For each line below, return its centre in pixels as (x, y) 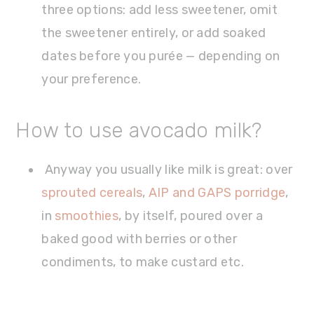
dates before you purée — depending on (161, 56)
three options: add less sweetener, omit (160, 10)
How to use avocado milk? (139, 131)
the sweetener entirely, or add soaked (154, 33)
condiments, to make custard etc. (143, 262)
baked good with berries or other (139, 239)
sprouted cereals (92, 193)
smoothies (87, 216)
